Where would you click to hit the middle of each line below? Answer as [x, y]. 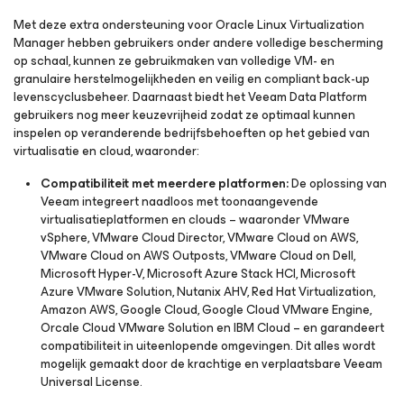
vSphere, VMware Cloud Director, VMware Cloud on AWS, [199, 238]
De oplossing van [338, 184]
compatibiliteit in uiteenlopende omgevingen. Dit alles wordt [208, 346]
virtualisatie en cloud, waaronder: [106, 151]
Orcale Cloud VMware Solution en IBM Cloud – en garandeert [212, 328]
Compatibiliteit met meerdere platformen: [165, 184]
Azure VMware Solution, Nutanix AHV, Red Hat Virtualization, [208, 292]
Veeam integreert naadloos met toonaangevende [179, 202]
